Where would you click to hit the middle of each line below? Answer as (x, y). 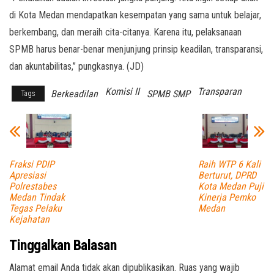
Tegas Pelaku (35, 208)
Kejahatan (29, 219)
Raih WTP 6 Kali (229, 164)
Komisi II (122, 92)
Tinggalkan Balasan (63, 245)
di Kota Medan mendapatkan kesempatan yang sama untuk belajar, (135, 15)
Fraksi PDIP (32, 164)
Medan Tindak (37, 197)
